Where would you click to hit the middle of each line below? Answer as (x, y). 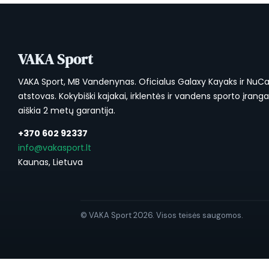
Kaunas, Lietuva (50, 162)
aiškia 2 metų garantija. (67, 110)
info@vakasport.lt (55, 147)
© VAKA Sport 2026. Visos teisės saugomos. (162, 215)
